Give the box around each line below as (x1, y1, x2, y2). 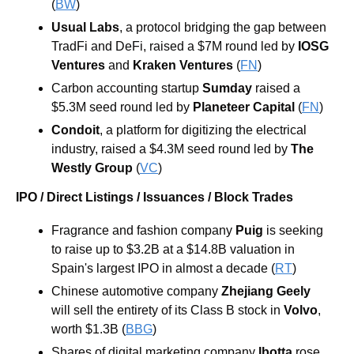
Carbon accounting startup (51, 81, 202, 95)
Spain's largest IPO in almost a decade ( (51, 261, 275, 275)
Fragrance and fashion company (51, 223, 235, 237)
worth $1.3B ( (51, 322, 126, 336)
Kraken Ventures (133, 58, 233, 72)
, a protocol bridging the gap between (119, 20, 326, 34)
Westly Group (51, 160, 133, 175)
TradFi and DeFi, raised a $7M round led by (51, 39, 298, 53)
